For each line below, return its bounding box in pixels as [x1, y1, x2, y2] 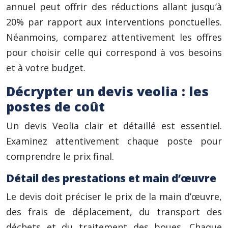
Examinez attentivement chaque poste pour [6, 135, 222, 147]
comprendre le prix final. [6, 150, 114, 162]
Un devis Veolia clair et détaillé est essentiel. [6, 120, 222, 132]
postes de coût [6, 98, 105, 115]
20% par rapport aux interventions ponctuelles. [6, 16, 222, 28]
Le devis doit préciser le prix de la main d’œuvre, [6, 190, 222, 203]
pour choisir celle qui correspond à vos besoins [6, 46, 222, 59]
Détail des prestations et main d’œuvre [6, 171, 216, 185]
